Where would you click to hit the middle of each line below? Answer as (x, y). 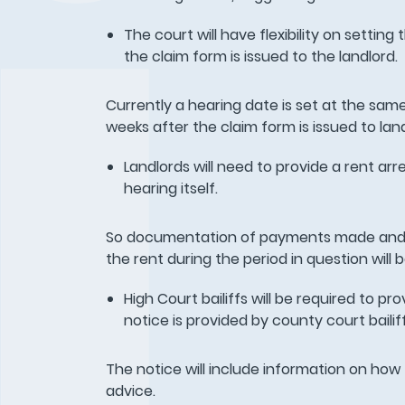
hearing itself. (172, 189)
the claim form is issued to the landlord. (262, 57)
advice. (132, 391)
